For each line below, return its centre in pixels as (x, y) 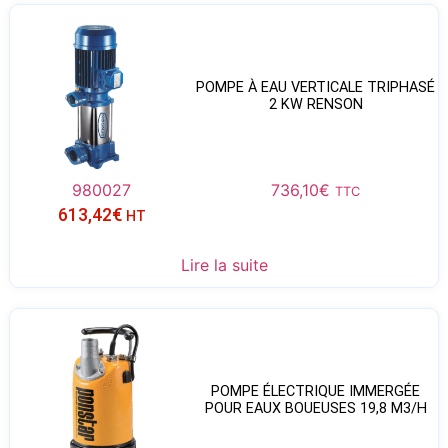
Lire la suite (224, 264)
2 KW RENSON (315, 105)
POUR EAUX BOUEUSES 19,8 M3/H (315, 409)
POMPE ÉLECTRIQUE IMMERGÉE (316, 392)
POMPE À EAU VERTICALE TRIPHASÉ (316, 88)
